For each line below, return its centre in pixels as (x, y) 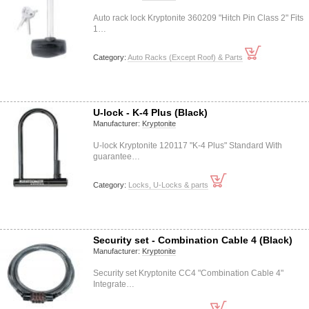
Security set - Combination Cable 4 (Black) (193, 240)
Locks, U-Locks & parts (168, 185)
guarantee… (117, 157)
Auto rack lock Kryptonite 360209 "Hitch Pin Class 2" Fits (198, 18)
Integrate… (114, 284)
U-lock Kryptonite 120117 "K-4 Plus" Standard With (188, 146)
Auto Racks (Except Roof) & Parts (185, 57)
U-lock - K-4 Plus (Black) (150, 112)
